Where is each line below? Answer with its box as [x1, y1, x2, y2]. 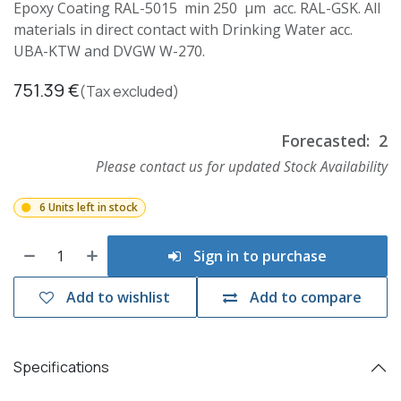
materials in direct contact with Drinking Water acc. [13, 19, 353, 39]
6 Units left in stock [38, 199, 138, 215]
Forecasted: [281, 129, 370, 151]
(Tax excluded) [80, 81, 179, 101]
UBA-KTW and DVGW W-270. [13, 40, 205, 61]
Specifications [13, 357, 109, 378]
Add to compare [249, 286, 362, 307]
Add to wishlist [66, 286, 171, 307]
